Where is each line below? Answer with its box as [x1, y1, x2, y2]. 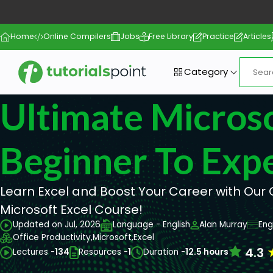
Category [183, 65, 228, 79]
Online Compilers [43, 31, 112, 42]
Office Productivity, [13, 232, 93, 244]
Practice [202, 31, 235, 42]
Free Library [149, 31, 194, 42]
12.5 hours [185, 246, 229, 258]
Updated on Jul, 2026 [13, 219, 101, 231]
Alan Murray [199, 219, 247, 231]
